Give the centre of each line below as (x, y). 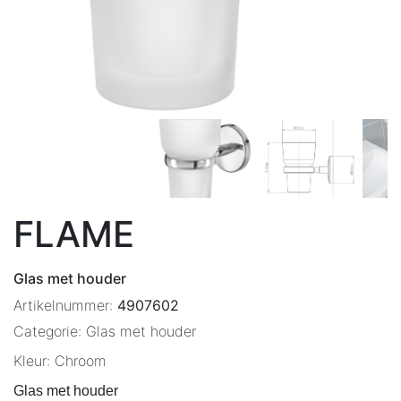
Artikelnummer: (65, 305)
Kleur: (34, 361)
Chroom (81, 361)
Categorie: (50, 331)
